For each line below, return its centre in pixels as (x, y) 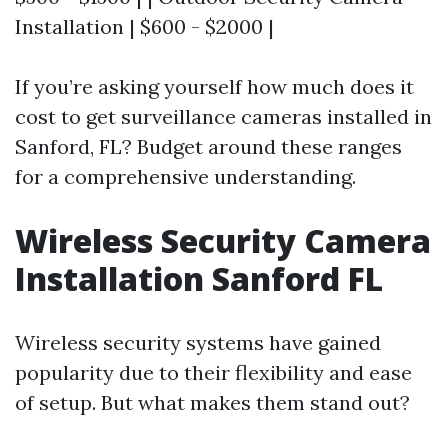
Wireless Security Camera (223, 240)
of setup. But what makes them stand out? (212, 402)
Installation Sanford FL (199, 278)
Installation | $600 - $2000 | (144, 26)
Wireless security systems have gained (198, 342)
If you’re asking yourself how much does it (214, 86)
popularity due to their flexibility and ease (213, 372)
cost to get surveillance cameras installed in (223, 116)
